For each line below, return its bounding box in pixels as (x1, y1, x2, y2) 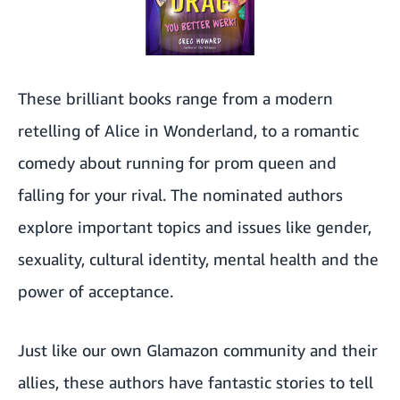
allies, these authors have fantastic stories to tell (18, 372, 373, 393)
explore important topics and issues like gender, (18, 217, 371, 237)
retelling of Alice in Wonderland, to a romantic (18, 121, 359, 141)
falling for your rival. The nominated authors (18, 185, 343, 205)
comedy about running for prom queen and (18, 153, 337, 173)
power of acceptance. (18, 281, 173, 302)
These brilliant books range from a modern (18, 88, 333, 109)
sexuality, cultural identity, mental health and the (18, 249, 379, 270)
